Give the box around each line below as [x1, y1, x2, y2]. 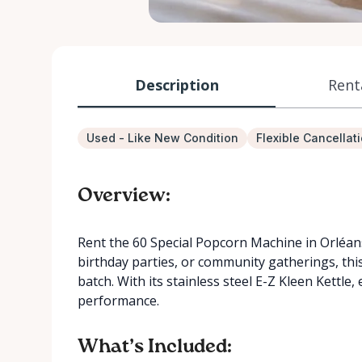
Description [134, 74, 219, 95]
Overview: [78, 186, 170, 205]
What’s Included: [78, 337, 232, 356]
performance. [78, 292, 159, 309]
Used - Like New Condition [86, 131, 238, 145]
